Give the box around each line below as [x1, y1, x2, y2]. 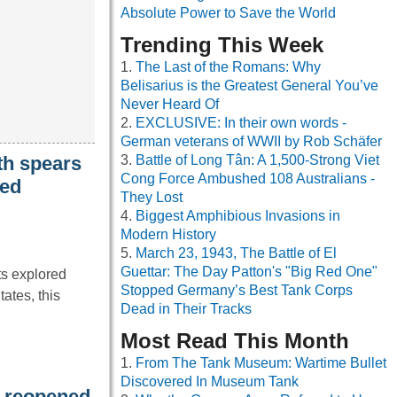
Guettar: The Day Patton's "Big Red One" [121, 264, 378, 280]
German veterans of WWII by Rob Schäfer [121, 134, 382, 150]
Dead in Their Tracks [121, 301, 252, 317]
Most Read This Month [121, 329, 349, 354]
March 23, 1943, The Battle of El [136, 245, 337, 261]
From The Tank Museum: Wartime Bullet [136, 355, 386, 371]
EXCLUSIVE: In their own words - [136, 115, 346, 131]
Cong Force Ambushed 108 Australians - [121, 171, 375, 187]
